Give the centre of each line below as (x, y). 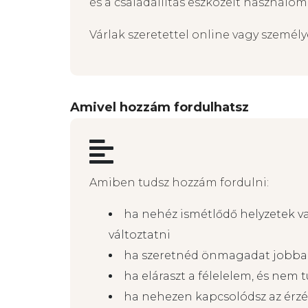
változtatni (140, 235)
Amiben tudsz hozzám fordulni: (179, 183)
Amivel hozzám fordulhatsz (159, 108)
